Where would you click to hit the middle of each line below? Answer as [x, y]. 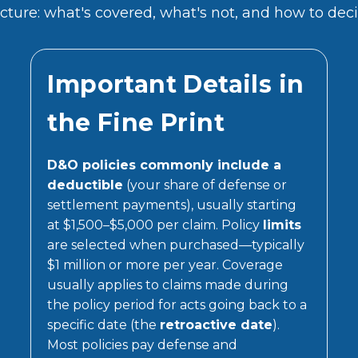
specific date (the [104, 324]
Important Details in [176, 84]
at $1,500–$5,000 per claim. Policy [155, 225]
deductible [86, 185]
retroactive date [217, 324]
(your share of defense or [205, 185]
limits [282, 225]
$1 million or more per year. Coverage [165, 265]
